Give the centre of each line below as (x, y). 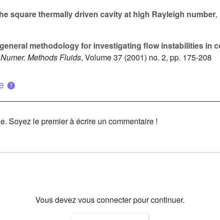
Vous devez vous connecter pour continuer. (110, 199)
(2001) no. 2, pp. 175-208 (167, 57)
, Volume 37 (102, 57)
